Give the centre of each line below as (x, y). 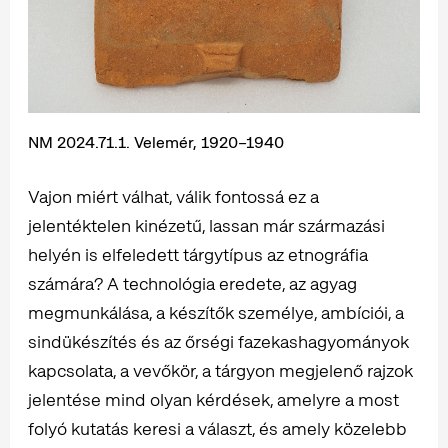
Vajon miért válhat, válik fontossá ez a (173, 196)
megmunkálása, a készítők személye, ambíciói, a (216, 312)
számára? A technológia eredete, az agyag (192, 283)
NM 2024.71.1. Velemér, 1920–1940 (156, 142)
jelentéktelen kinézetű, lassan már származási (206, 225)
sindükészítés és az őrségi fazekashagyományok (218, 341)
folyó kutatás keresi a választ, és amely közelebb (217, 428)
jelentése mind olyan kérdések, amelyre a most (213, 399)
